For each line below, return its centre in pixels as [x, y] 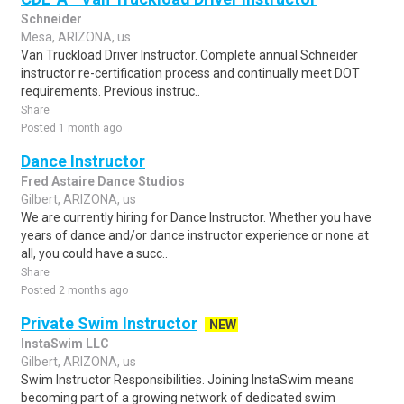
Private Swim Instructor [109, 323]
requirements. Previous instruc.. [110, 91]
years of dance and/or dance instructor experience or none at [195, 235]
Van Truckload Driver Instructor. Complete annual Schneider [189, 55]
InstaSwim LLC [65, 344]
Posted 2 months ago [74, 290]
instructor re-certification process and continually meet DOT [190, 73]
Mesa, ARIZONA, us [76, 37]
